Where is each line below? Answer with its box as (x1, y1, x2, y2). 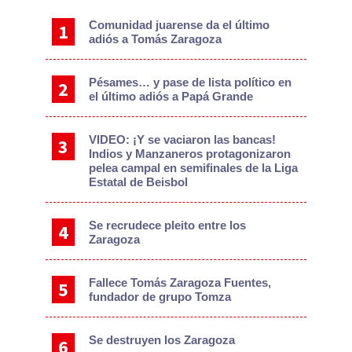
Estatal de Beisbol (89, 174, 189, 189)
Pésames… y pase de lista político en (89, 75, 292, 89)
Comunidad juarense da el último (89, 17, 270, 31)
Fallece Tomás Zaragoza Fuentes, (89, 275, 272, 289)
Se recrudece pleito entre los (89, 218, 247, 232)
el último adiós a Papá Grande (89, 89, 254, 103)
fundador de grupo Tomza (89, 289, 232, 303)
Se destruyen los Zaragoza (89, 332, 236, 346)
